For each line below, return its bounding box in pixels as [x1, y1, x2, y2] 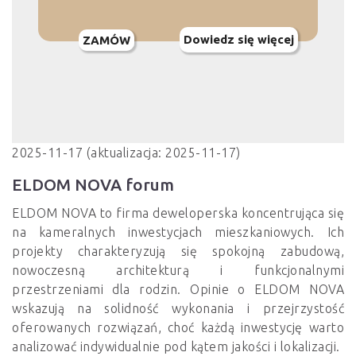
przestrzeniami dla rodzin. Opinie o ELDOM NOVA [12, 282, 344, 297]
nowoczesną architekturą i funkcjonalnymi [12, 263, 344, 278]
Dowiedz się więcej [184, 33, 294, 47]
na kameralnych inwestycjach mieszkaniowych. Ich [12, 225, 344, 240]
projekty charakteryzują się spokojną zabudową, [12, 244, 344, 259]
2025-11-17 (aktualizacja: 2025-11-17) [12, 145, 241, 161]
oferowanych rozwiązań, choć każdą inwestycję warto [12, 320, 344, 335]
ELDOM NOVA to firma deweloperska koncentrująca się [12, 206, 344, 221]
